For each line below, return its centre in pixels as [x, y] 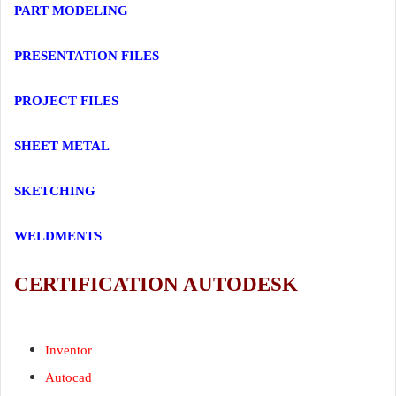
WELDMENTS [58, 236]
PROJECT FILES [66, 101]
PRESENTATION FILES [87, 56]
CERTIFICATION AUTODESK [156, 285]
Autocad [69, 377]
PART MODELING [71, 11]
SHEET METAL [62, 146]
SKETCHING [55, 191]
